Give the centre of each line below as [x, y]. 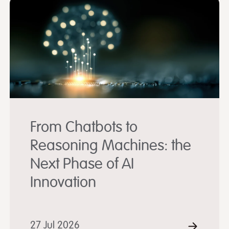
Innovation [63, 183]
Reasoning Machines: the [110, 146]
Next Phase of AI [82, 165]
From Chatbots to [84, 128]
